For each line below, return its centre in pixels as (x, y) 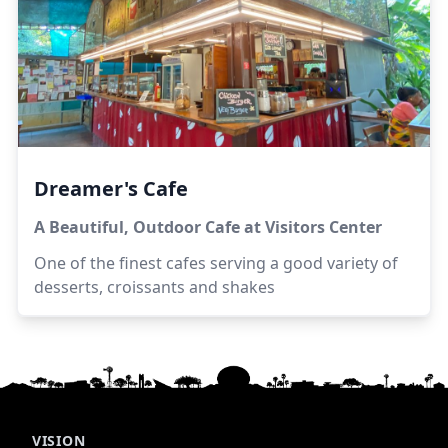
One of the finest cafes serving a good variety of (216, 262)
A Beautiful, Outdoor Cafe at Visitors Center (208, 226)
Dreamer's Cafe (111, 188)
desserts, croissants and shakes (156, 286)
